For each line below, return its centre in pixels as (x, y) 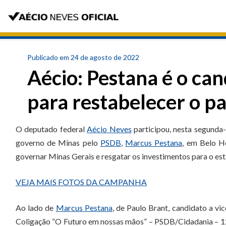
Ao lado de (36, 208)
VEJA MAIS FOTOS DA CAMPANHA (81, 182)
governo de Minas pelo (58, 143)
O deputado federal (51, 129)
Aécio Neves (109, 129)
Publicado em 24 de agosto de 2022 (83, 57)
